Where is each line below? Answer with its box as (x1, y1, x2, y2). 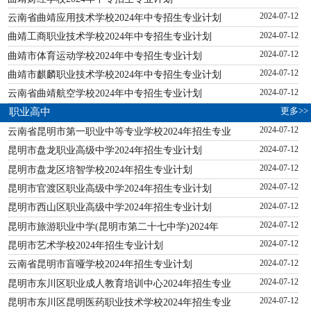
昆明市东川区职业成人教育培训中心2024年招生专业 (8, 277, 232, 289)
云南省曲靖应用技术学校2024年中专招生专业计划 (8, 11, 222, 23)
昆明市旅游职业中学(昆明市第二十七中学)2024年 (8, 220, 219, 232)
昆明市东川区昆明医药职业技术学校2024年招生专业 (8, 296, 232, 308)
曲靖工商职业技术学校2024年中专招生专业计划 (8, 31, 212, 42)
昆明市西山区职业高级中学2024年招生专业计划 (8, 201, 212, 213)
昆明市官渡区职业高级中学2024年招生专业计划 (8, 183, 212, 194)
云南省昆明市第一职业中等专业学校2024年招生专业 (8, 126, 232, 137)
